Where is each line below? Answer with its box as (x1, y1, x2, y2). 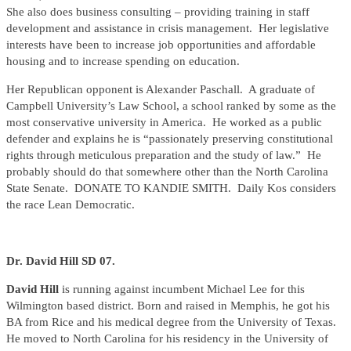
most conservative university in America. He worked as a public (6, 116, 322, 129)
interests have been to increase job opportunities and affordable (6, 38, 316, 52)
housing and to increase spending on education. (6, 55, 240, 68)
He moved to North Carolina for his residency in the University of (6, 332, 328, 346)
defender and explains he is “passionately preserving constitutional (6, 132, 333, 146)
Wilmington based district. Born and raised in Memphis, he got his (6, 299, 330, 313)
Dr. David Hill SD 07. (6, 255, 115, 268)
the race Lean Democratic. (6, 198, 135, 212)
